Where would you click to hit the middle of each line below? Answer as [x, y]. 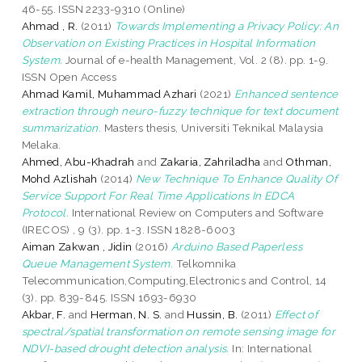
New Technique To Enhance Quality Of [237, 178]
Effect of [296, 314]
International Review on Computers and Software [196, 212]
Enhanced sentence [286, 93]
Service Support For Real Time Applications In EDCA [158, 195]
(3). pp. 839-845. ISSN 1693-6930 [109, 297]
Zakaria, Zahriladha [210, 161]
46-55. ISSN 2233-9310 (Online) [103, 8]
